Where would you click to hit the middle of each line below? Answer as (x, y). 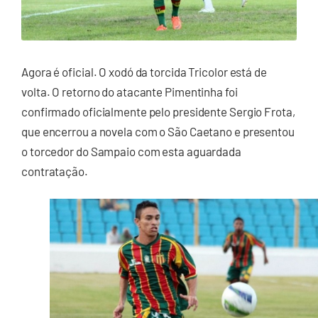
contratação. (55, 171)
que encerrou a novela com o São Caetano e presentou (158, 131)
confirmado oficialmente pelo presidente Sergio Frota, (158, 111)
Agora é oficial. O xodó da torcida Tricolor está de (144, 71)
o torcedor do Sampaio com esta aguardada (131, 151)
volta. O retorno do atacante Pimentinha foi (130, 91)
